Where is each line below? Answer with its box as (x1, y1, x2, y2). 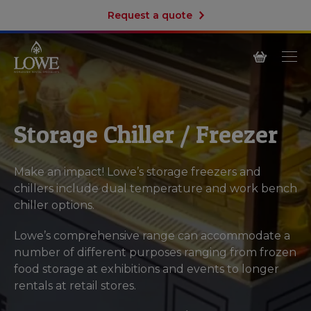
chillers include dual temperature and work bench (14, 182, 297, 195)
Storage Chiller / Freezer (14, 119, 278, 149)
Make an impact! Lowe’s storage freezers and (14, 165, 261, 178)
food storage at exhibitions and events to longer (14, 262, 279, 276)
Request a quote (107, 9, 192, 22)
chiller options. (14, 199, 94, 212)
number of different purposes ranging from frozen (14, 246, 296, 259)
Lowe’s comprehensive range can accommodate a (14, 229, 290, 242)
